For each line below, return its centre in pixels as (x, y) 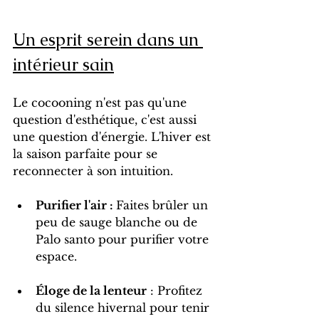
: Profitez (176, 291)
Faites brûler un (164, 205)
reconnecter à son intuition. (93, 171)
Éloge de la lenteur (91, 291)
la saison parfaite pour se (87, 154)
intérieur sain (63, 65)
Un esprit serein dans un (108, 40)
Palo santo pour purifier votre (124, 240)
